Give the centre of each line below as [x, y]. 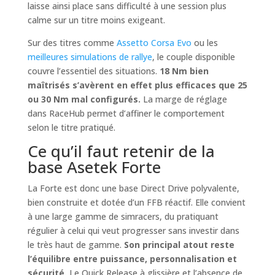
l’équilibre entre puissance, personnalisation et [132, 259]
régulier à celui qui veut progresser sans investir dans [133, 231]
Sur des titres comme [72, 43]
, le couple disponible [193, 57]
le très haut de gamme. [76, 245]
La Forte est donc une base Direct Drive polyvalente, [133, 188]
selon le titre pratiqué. [71, 128]
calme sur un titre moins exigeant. [96, 20]
